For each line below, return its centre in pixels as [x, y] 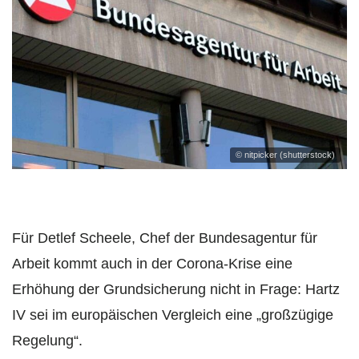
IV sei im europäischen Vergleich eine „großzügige [173, 315]
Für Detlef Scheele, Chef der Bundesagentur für [165, 238]
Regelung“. [47, 340]
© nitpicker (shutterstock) [285, 154]
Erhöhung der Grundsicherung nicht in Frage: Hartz [176, 289]
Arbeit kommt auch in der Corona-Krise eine [152, 263]
